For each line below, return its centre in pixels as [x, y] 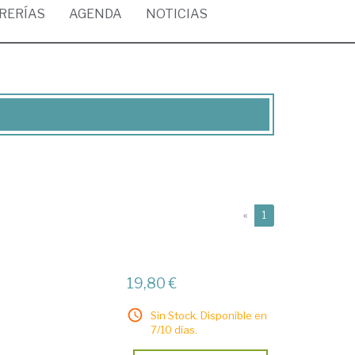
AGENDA [95, 14]
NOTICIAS [177, 14]
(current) [286, 214]
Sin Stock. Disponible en [209, 315]
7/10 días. [174, 330]
